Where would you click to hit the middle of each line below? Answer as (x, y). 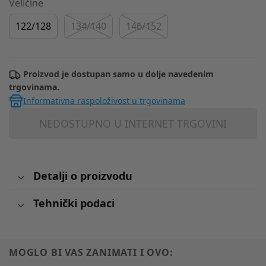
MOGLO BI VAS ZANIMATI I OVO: (91, 253)
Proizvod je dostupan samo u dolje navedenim (117, 74)
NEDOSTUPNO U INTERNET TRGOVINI (133, 124)
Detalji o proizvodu (83, 175)
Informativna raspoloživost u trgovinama (104, 101)
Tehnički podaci (74, 203)
